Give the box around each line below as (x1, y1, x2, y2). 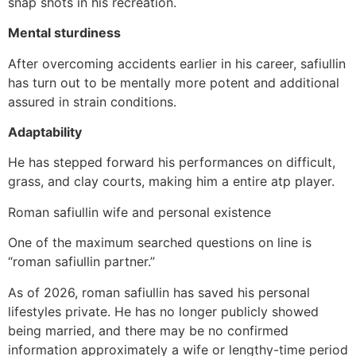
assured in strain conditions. (8, 93, 176, 110)
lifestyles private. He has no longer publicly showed (8, 303, 319, 319)
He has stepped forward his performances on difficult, (8, 154, 335, 171)
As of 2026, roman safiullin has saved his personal (8, 284, 310, 300)
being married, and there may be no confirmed (8, 322, 288, 339)
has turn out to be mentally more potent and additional (8, 74, 339, 91)
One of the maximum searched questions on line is (8, 234, 311, 251)
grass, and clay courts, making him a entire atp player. (8, 173, 335, 190)
